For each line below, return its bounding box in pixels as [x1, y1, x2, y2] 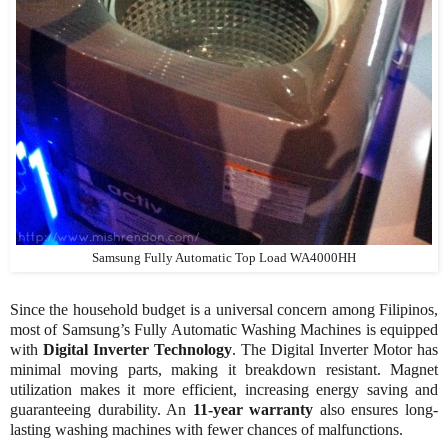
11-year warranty [192, 401, 314, 419]
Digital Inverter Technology [43, 341, 232, 359]
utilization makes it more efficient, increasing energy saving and [10, 381, 438, 399]
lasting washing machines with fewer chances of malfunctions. [10, 421, 403, 439]
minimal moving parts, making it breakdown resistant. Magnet [10, 361, 438, 379]
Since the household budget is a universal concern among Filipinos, [10, 301, 438, 319]
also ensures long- [313, 401, 439, 419]
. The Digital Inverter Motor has [232, 341, 438, 359]
